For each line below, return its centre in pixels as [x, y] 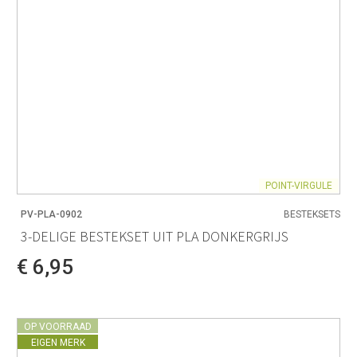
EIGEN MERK [58, 342]
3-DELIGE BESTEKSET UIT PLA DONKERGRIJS [155, 237]
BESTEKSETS [312, 214]
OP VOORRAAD [58, 326]
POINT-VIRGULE [299, 185]
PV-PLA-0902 [51, 214]
